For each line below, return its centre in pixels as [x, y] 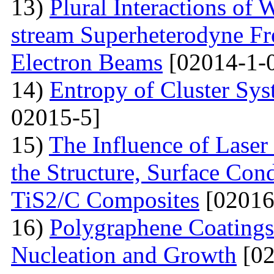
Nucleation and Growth [124, 254]
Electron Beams [87, 62]
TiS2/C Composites [105, 199]
